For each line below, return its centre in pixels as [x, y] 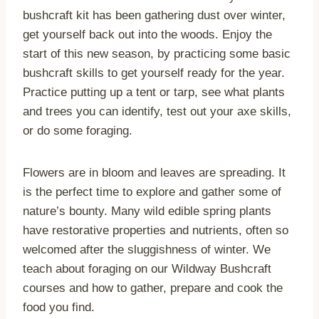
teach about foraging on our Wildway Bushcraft [147, 269]
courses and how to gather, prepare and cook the [153, 288]
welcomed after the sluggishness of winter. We [147, 250]
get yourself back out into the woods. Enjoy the [147, 35]
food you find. [59, 308]
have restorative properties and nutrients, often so [156, 231]
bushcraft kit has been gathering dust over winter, [154, 16]
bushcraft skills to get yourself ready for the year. [154, 73]
